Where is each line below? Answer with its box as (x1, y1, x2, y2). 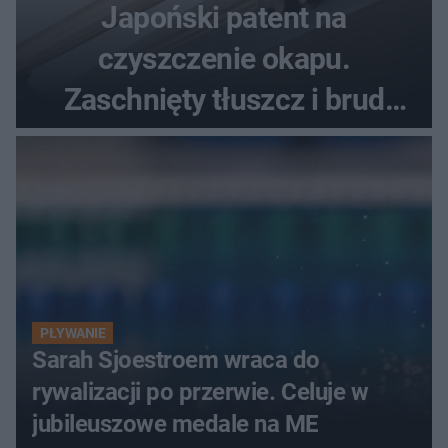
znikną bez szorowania (78, 122, 370, 158)
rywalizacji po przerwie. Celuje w (32, 377, 369, 406)
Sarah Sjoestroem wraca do (32, 345, 320, 374)
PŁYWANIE (40, 324, 106, 341)
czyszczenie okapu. (97, 40, 351, 76)
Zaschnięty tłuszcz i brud (63, 81, 385, 117)
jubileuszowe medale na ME (32, 409, 319, 438)
